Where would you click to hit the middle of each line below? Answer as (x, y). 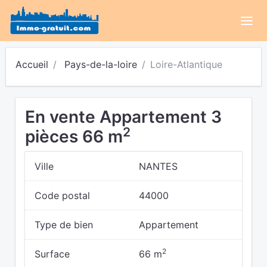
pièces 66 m (74, 136)
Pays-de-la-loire (101, 64)
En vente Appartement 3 (123, 117)
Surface (52, 254)
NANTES (158, 166)
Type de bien (64, 225)
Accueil (32, 64)
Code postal (62, 195)
